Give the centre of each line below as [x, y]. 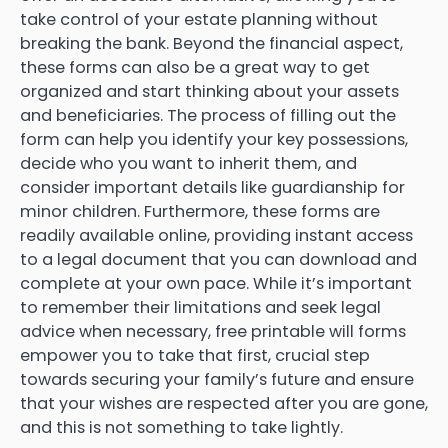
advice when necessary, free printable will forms [213, 331]
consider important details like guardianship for [212, 187]
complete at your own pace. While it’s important [216, 283]
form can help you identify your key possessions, [214, 139]
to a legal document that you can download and [218, 259]
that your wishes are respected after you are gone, [224, 403]
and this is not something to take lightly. [181, 427]
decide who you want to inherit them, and [188, 163]
